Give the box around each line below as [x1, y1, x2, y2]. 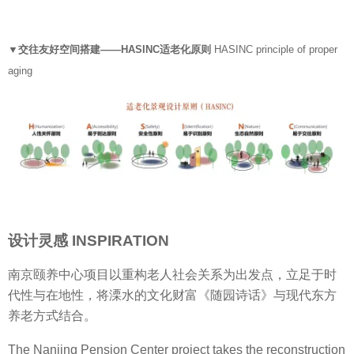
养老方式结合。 [8, 309, 96, 323]
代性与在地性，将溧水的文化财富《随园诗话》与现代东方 [8, 288, 337, 303]
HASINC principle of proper [214, 43, 337, 56]
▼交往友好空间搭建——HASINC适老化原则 [8, 43, 214, 56]
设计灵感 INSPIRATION [8, 232, 169, 250]
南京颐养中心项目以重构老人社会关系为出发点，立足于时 [8, 268, 337, 282]
